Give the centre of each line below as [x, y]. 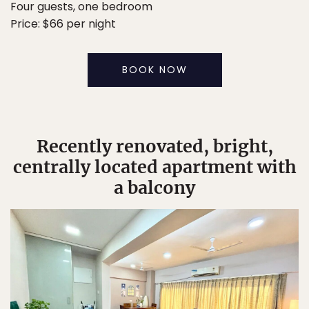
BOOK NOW [154, 70]
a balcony [154, 188]
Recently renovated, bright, [154, 147]
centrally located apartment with [154, 167]
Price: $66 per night [63, 24]
